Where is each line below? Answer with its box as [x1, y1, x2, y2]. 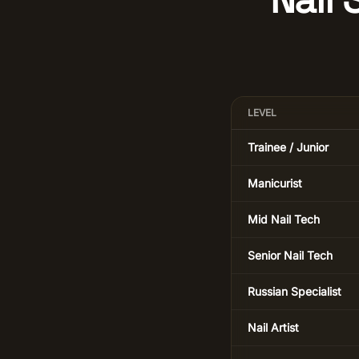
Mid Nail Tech [248, 212, 320, 226]
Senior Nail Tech [248, 248, 333, 262]
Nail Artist [248, 321, 299, 334]
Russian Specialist [248, 284, 341, 298]
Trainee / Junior [248, 140, 329, 154]
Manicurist [248, 176, 302, 190]
